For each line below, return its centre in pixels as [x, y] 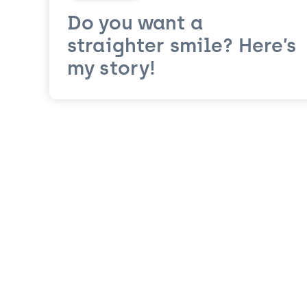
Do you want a [135, 24]
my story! [112, 70]
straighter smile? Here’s [182, 47]
